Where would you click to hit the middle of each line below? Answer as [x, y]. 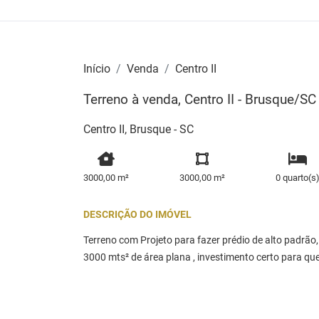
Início [97, 68]
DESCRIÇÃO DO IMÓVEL [137, 215]
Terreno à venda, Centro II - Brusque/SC [200, 99]
